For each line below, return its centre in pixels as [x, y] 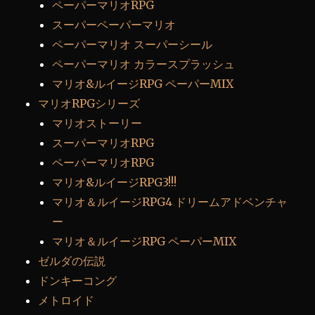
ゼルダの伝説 [72, 261]
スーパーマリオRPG [103, 142]
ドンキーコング [78, 280]
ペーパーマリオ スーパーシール [133, 44]
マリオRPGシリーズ [89, 103]
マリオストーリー [97, 123]
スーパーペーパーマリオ [114, 24]
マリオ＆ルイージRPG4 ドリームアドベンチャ [170, 201]
